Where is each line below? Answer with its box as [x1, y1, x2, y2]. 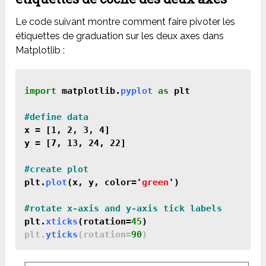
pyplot [121, 85, 153, 96]
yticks [46, 229, 78, 240]
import [24, 85, 57, 96]
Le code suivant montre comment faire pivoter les [15, 15, 236, 27]
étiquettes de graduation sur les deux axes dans [15, 30, 224, 42]
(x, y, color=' [67, 176, 142, 188]
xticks [46, 216, 78, 227]
